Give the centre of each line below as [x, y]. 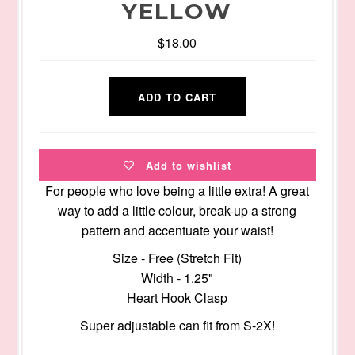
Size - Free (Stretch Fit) [177, 258]
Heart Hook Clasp [177, 298]
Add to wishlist [188, 165]
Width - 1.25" [177, 278]
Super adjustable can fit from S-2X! [177, 326]
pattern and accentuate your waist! [177, 231]
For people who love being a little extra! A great [177, 191]
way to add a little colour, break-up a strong [177, 211]
